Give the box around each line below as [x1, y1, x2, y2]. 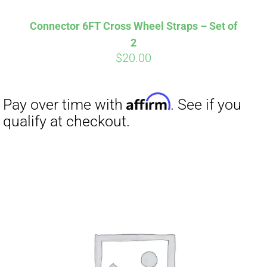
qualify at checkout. [2, 117, 104, 132]
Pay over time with [2, 104, 101, 118]
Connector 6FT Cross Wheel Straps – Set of [30, 20, 237, 33]
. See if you [136, 104, 193, 118]
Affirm [101, 101, 136, 116]
